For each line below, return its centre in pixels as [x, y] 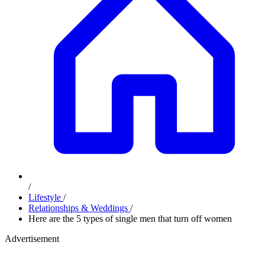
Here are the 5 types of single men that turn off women [130, 219]
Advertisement [32, 239]
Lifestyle [46, 197]
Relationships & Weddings [79, 208]
